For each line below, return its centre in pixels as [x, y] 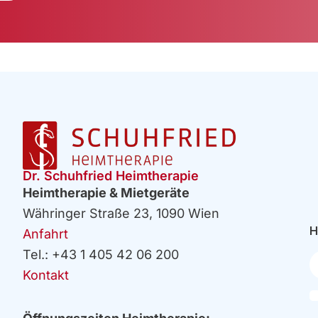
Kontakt [46, 275]
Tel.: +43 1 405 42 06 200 [101, 255]
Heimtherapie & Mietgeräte [106, 193]
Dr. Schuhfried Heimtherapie [111, 176]
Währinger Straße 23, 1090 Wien [121, 214]
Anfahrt [46, 234]
